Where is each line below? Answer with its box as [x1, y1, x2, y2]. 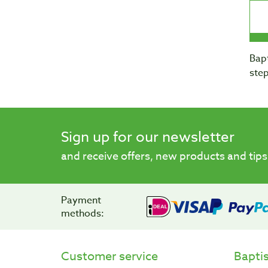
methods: [61, 206, 104, 221]
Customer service [61, 248, 158, 266]
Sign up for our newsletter [61, 126, 234, 148]
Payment [61, 193, 101, 208]
